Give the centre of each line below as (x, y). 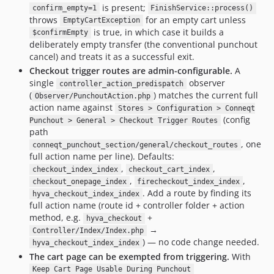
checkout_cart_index (169, 169)
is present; (124, 7)
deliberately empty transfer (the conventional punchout (143, 44)
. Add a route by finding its (197, 193)
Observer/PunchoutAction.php (92, 96)
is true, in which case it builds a (157, 32)
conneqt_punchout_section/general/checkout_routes (135, 145)
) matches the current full (206, 95)
